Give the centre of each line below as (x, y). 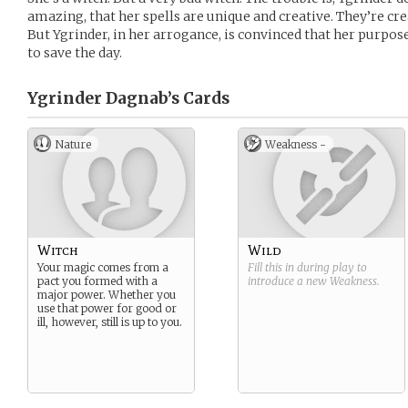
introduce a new (289, 281)
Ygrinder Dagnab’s (103, 98)
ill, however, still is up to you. (110, 322)
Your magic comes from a (103, 267)
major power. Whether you (107, 295)
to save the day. (75, 53)
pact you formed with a (97, 281)
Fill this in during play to (307, 267)
